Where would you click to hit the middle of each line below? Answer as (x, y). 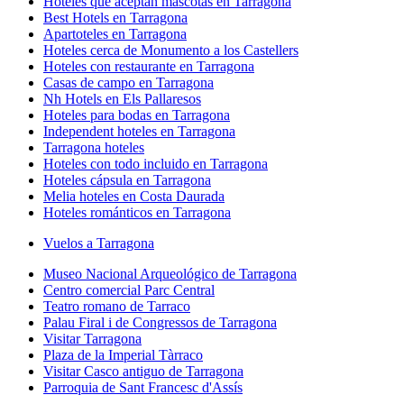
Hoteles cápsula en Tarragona (127, 179)
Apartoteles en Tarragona (115, 33)
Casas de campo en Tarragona (129, 82)
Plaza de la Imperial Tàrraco (123, 354)
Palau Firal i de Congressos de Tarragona (160, 322)
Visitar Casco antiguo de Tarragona (143, 371)
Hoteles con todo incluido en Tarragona (156, 163)
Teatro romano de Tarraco (117, 306)
